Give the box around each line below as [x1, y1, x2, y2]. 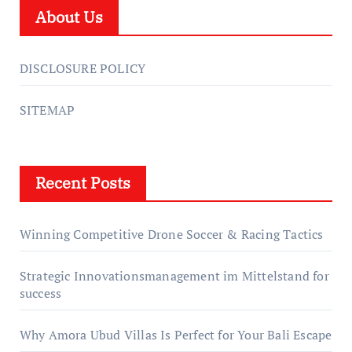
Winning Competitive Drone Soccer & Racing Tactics [19, 225, 324, 244]
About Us [35, 6, 103, 28]
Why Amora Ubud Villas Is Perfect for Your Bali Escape [19, 326, 332, 344]
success [19, 284, 62, 302]
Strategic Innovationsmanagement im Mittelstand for [19, 267, 329, 285]
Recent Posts [35, 172, 130, 194]
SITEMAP [19, 101, 75, 119]
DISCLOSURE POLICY [19, 60, 146, 78]
